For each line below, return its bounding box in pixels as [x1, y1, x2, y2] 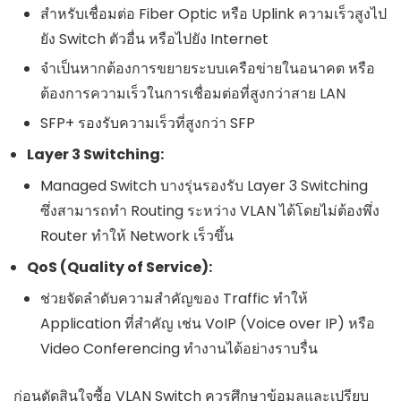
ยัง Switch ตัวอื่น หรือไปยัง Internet [40, 29, 269, 50]
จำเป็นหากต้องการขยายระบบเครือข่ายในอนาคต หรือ [40, 58, 375, 80]
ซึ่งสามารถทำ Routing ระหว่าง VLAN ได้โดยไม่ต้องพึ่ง [40, 200, 380, 222]
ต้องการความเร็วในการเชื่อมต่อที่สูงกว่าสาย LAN [40, 83, 346, 105]
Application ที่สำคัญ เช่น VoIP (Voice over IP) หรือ [40, 313, 375, 335]
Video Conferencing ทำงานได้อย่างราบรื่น [40, 338, 318, 360]
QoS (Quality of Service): [27, 257, 212, 278]
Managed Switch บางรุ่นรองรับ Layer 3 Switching [40, 175, 368, 197]
